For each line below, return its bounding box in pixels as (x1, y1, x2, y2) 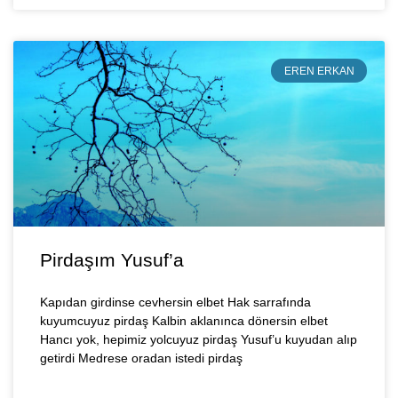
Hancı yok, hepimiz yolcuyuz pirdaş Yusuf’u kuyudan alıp (40, 332, 357, 347)
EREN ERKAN (283, 64, 354, 77)
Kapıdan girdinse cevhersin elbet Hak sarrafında (40, 295, 311, 310)
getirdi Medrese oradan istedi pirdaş (40, 351, 243, 366)
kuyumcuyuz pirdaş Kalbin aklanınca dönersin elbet (40, 314, 328, 329)
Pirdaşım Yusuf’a (40, 250, 184, 271)
